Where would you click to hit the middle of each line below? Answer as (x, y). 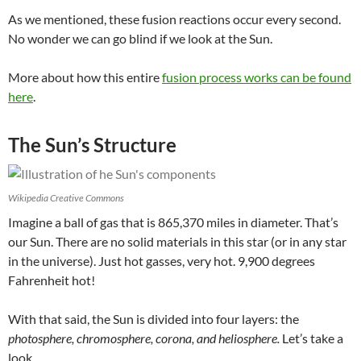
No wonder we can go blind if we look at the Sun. (141, 38)
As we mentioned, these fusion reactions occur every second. (174, 19)
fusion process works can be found (257, 77)
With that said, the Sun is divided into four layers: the (154, 318)
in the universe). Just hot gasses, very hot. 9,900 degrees (162, 260)
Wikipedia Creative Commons (66, 197)
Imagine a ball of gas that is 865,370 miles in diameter (154, 222)
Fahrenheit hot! (53, 280)
